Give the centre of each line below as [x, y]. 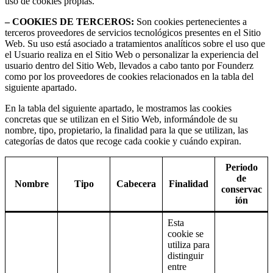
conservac [241, 190]
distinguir [186, 256]
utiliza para [189, 245]
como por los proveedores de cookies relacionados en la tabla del [129, 77]
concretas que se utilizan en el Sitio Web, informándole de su [121, 119]
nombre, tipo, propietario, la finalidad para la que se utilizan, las [126, 130]
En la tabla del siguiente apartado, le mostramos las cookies [118, 108]
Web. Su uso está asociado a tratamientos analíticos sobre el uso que [135, 44]
